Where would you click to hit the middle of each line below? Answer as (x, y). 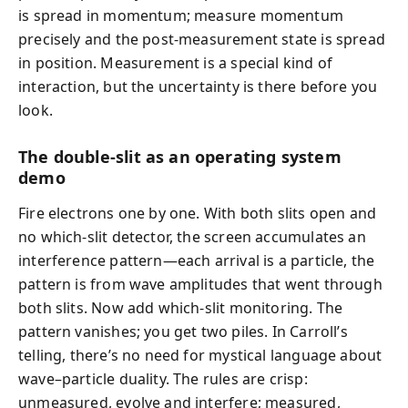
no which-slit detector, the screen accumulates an (192, 236)
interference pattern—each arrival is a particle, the (197, 260)
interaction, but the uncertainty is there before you (198, 87)
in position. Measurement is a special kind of (176, 63)
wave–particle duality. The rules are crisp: (163, 378)
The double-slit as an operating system (180, 157)
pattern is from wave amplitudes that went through (200, 284)
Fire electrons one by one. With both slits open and (198, 213)
